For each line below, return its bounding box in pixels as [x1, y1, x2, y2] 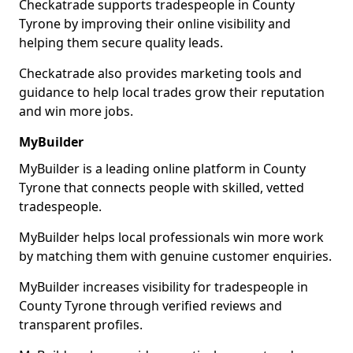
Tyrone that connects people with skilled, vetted [19, 179, 304, 196]
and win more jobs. [19, 102, 133, 120]
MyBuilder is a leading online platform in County [19, 160, 306, 177]
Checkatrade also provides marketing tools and [19, 65, 302, 82]
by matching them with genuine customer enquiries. [19, 247, 332, 265]
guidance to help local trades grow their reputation [19, 84, 325, 101]
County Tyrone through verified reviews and [19, 297, 282, 314]
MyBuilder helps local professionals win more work [19, 229, 324, 246]
